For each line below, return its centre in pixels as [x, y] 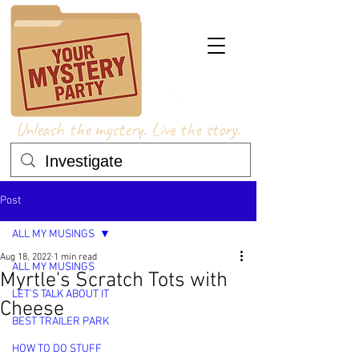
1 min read [75, 257]
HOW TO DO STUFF [57, 349]
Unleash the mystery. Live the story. [131, 129]
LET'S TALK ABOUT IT [61, 294]
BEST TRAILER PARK [61, 322]
